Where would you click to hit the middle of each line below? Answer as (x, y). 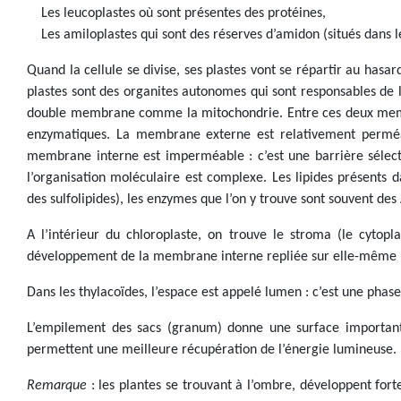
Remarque (57, 386)
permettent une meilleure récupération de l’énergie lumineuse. (212, 350)
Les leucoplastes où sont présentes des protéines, (183, 13)
